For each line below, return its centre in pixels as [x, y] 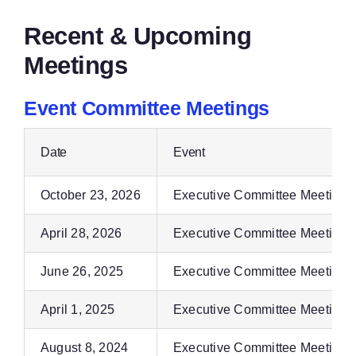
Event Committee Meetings [146, 108]
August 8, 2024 [84, 348]
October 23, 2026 [90, 195]
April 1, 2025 [77, 310]
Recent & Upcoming [137, 36]
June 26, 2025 [82, 271]
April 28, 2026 [81, 233]
